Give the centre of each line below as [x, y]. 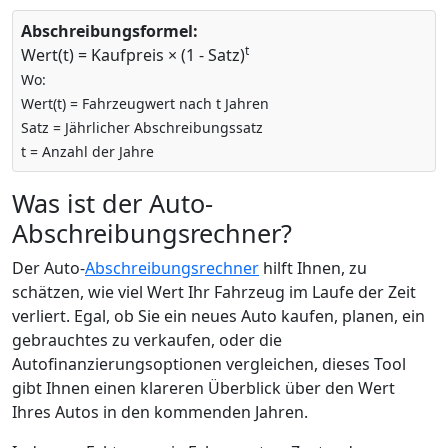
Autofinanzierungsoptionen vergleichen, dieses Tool [209, 364]
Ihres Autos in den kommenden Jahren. [160, 412]
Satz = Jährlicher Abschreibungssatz [142, 127]
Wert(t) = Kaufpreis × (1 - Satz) [133, 55]
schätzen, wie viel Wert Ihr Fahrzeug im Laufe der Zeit [214, 292]
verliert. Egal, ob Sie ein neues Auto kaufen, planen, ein [218, 316]
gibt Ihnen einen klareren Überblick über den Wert [203, 388]
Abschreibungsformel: [109, 31]
